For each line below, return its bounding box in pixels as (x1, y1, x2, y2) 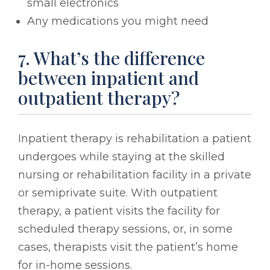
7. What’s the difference (18, 45, 205, 70)
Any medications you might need (27, 14, 209, 28)
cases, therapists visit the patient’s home (18, 240, 238, 254)
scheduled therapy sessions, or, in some (18, 222, 233, 236)
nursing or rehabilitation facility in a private (18, 168, 251, 181)
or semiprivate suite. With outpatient (18, 186, 218, 199)
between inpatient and (18, 65, 199, 90)
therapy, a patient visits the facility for (18, 204, 220, 218)
